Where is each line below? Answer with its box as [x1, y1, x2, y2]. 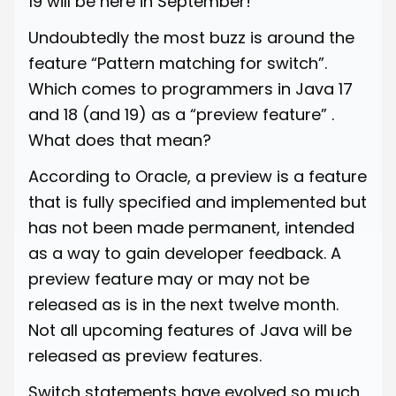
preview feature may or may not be [28, 267, 309, 290]
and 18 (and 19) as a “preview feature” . [28, 103, 334, 126]
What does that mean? [28, 128, 211, 151]
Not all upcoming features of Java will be [28, 318, 352, 341]
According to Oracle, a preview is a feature [28, 164, 367, 187]
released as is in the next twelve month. [28, 293, 339, 316]
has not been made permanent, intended [28, 216, 354, 239]
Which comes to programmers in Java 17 [28, 77, 353, 100]
